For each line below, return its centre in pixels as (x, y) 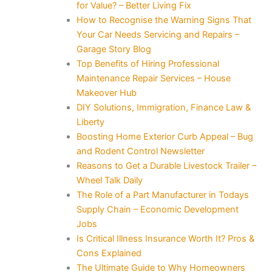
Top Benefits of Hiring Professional (148, 63)
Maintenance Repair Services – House (153, 78)
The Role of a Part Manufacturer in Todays (162, 195)
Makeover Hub (106, 93)
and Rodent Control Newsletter (140, 151)
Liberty (90, 122)
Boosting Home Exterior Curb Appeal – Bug (165, 136)
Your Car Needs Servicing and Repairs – (158, 34)
